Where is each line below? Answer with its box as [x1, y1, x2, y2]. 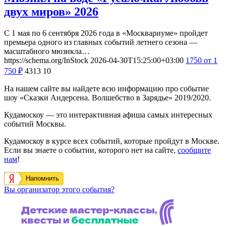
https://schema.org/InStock [4, 55, 88, 65]
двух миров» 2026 [4, 5, 98, 18]
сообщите [178, 145, 211, 154]
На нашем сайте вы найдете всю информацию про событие [4, 84, 209, 93]
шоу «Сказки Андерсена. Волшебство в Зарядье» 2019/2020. [4, 93, 211, 102]
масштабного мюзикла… [4, 46, 90, 55]
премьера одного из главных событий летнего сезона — [4, 37, 197, 46]
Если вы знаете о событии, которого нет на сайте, [4, 145, 178, 154]
